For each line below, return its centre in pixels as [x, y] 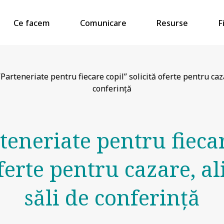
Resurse [172, 23]
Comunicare [103, 23]
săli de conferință [112, 197]
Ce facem [31, 23]
